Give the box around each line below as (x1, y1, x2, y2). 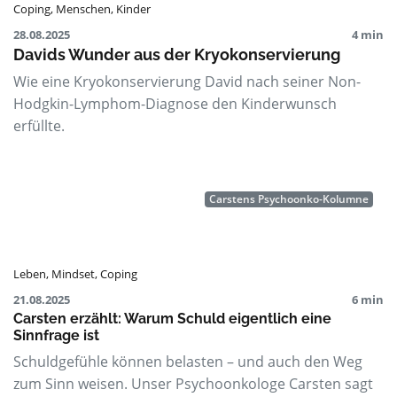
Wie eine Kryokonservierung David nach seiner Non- (13, 71, 361, 91)
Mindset (51, 265, 95, 282)
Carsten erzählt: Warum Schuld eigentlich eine (13, 309, 331, 327)
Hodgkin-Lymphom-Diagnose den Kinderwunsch (13, 93, 337, 113)
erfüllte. (13, 115, 65, 136)
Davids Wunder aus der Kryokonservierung (13, 44, 340, 64)
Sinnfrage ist (13, 326, 99, 344)
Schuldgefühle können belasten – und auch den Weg (13, 351, 362, 371)
